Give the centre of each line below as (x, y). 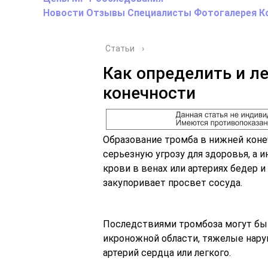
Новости (63, 13)
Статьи (120, 48)
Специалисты (159, 13)
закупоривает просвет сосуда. (173, 182)
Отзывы (106, 13)
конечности (149, 93)
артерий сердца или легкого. (167, 252)
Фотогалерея (225, 13)
